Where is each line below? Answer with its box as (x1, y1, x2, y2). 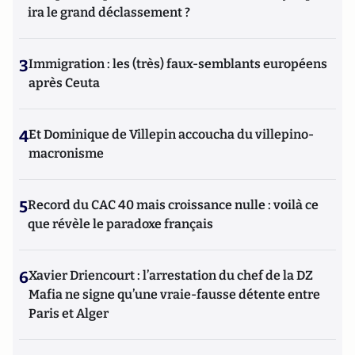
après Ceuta (29, 75, 100, 90)
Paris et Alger (29, 306, 109, 321)
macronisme (29, 146, 104, 161)
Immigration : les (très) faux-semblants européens (29, 56, 327, 71)
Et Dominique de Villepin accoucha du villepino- (29, 127, 314, 142)
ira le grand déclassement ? (28, 5, 190, 20)
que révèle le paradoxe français (28, 216, 213, 231)
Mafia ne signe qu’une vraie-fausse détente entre (29, 287, 320, 302)
